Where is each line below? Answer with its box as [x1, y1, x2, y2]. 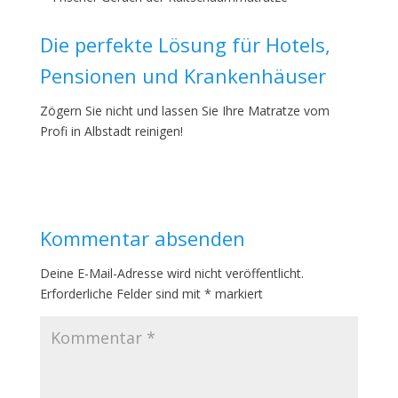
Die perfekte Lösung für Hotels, [39, 31, 330, 58]
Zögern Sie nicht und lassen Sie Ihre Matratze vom [39, 102, 330, 119]
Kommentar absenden [39, 225, 245, 251]
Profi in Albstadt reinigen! [39, 123, 183, 139]
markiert [211, 285, 263, 302]
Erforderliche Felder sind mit [39, 285, 204, 302]
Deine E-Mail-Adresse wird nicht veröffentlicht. [39, 265, 304, 282]
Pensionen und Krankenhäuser [39, 62, 326, 89]
